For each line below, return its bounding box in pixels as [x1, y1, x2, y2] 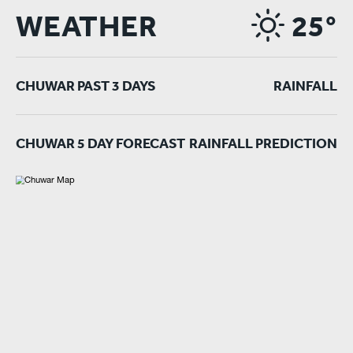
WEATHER [16, 8, 158, 44]
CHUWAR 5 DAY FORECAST [16, 134, 185, 152]
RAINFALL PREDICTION [189, 134, 337, 152]
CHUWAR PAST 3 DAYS [16, 76, 156, 95]
